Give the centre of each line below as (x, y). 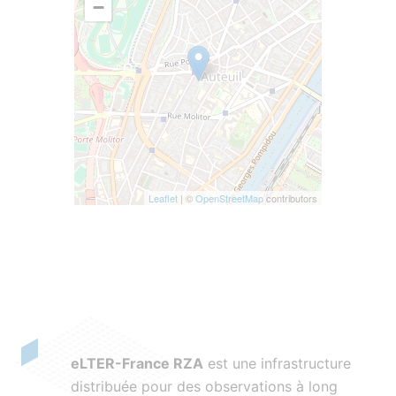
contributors (290, 198)
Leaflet (163, 198)
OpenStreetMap (229, 198)
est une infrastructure (277, 363)
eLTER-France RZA (137, 363)
